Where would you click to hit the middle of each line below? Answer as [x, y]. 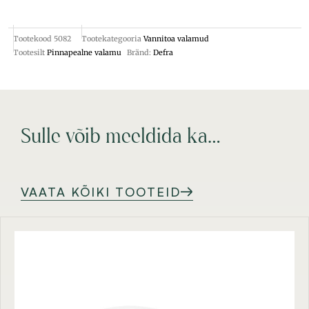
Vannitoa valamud [176, 38]
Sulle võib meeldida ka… [121, 137]
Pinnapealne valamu [84, 52]
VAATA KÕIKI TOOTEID [101, 191]
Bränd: [140, 52]
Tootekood [33, 38]
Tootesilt [29, 52]
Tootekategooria [111, 38]
